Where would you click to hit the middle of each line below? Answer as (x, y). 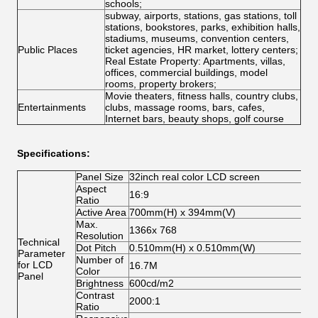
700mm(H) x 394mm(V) (182, 212)
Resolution (100, 236)
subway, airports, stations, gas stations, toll (201, 16)
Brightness (100, 283)
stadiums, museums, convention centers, (197, 38)
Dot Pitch (96, 248)
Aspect (91, 189)
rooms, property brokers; (161, 84)
